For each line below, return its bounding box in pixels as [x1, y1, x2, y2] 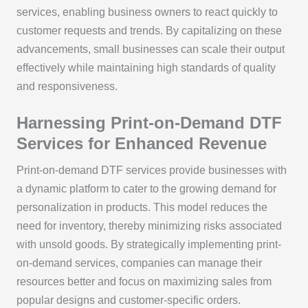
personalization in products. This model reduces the [16, 201, 267, 213]
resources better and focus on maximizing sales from [16, 275, 272, 287]
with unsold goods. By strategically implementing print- [16, 238, 281, 250]
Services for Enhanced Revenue [16, 133, 267, 153]
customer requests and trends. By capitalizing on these [16, 24, 282, 36]
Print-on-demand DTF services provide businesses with [16, 164, 287, 176]
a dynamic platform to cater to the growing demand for [16, 182, 276, 195]
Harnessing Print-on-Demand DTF [16, 113, 282, 132]
